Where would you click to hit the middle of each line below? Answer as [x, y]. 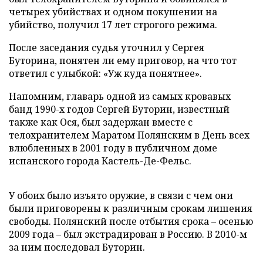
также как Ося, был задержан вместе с [101, 122]
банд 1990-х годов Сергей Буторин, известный [119, 109]
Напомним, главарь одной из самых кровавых [120, 96]
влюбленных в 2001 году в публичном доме [113, 148]
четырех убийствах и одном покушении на [113, 12]
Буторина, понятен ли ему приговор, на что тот [123, 60]
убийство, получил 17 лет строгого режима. [113, 25]
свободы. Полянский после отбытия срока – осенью [131, 221]
